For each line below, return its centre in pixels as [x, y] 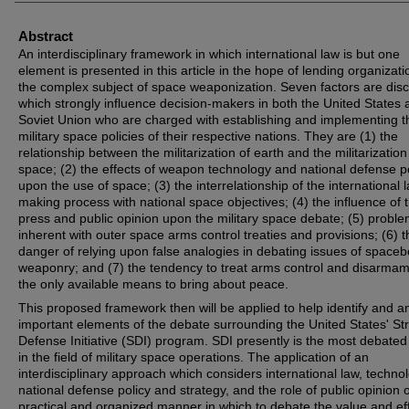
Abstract [46, 36]
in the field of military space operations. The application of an [194, 357]
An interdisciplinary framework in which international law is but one [209, 54]
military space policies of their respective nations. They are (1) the [208, 136]
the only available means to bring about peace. [153, 284]
